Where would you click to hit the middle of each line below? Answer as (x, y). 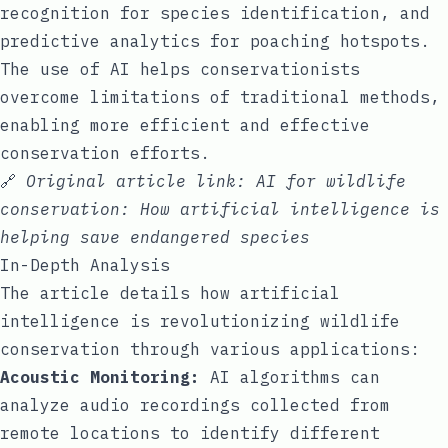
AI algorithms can (290, 376)
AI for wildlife (331, 180)
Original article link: (141, 180)
